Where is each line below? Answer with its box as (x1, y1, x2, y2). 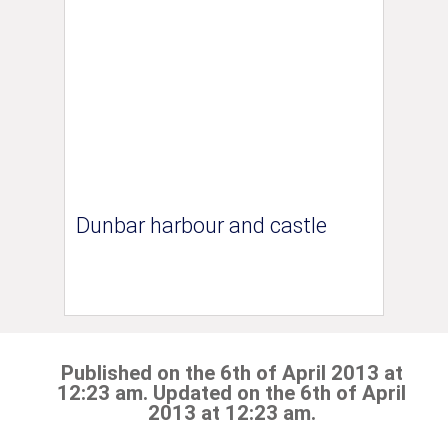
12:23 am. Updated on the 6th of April (57, 381, 406, 406)
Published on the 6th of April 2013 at (60, 361, 403, 386)
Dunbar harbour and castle (75, 213, 327, 239)
